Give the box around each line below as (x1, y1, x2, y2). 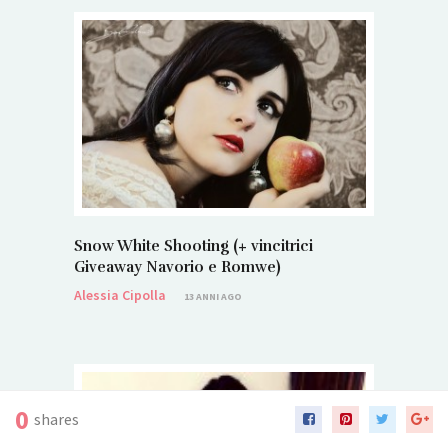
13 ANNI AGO (184, 290, 242, 304)
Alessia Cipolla (74, 286, 166, 305)
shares (34, 409, 79, 429)
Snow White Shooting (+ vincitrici (74, 237, 313, 256)
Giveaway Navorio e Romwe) (74, 258, 281, 277)
